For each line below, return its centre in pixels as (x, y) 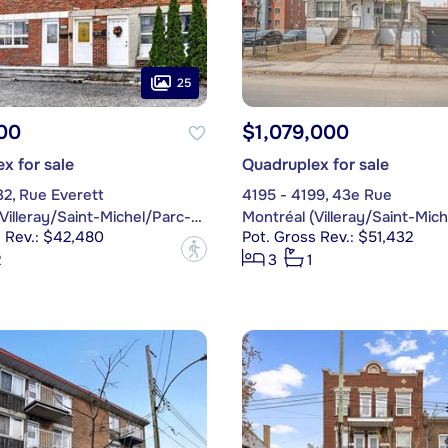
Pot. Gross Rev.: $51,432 (327, 237)
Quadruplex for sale (315, 165)
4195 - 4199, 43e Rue (316, 195)
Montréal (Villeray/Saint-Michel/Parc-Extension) (196, 217)
